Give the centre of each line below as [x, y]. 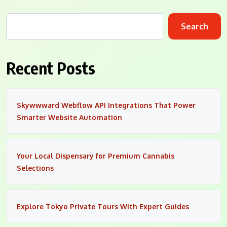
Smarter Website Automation [69, 117]
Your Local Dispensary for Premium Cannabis [96, 156]
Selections [35, 168]
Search [195, 26]
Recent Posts [51, 68]
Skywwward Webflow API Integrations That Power [106, 105]
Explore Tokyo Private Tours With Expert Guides [103, 206]
